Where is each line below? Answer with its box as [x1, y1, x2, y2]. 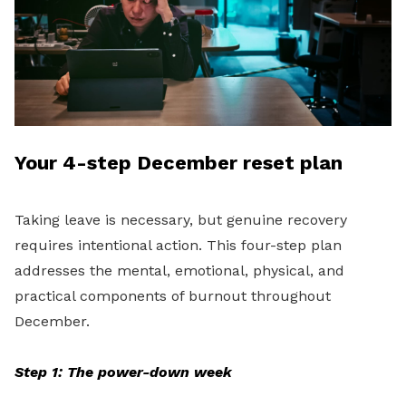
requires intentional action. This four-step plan [14, 237, 342, 255]
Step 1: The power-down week [14, 363, 232, 382]
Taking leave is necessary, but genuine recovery [14, 211, 347, 229]
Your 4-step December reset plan [14, 151, 343, 175]
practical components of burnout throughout [14, 287, 331, 305]
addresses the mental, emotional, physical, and [14, 262, 344, 280]
